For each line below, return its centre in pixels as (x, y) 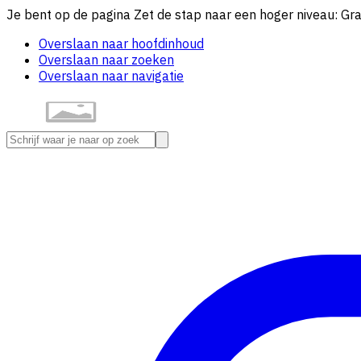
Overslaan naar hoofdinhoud (121, 44)
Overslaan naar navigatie (111, 76)
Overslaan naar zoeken (106, 60)
